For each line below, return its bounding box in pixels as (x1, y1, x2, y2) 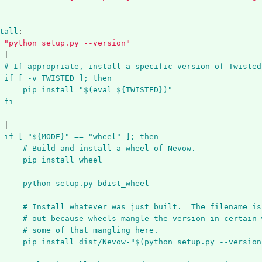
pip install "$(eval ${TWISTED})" (22, 85, 173, 95)
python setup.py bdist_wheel (22, 179, 149, 188)
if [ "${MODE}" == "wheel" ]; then (4, 132, 158, 142)
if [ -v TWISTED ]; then (4, 74, 112, 83)
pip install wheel (22, 156, 102, 165)
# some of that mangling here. (22, 226, 158, 235)
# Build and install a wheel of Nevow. (22, 144, 196, 153)
